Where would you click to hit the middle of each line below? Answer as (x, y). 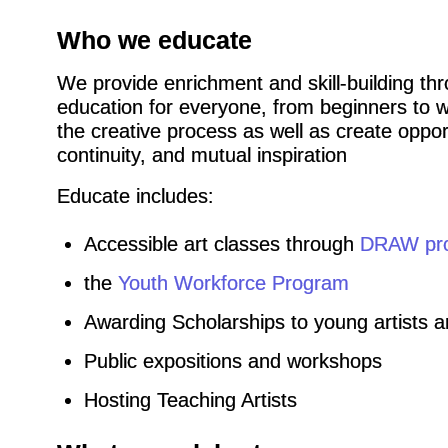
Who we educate (154, 39)
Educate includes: (135, 195)
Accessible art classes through (221, 243)
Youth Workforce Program (233, 282)
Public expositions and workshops (232, 360)
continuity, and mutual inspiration (201, 154)
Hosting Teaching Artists (190, 399)
